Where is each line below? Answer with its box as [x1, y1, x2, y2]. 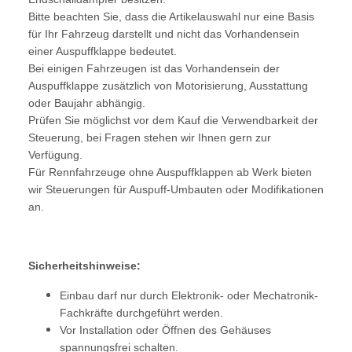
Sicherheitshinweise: [28, 259, 141, 273]
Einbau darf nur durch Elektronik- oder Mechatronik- [60, 289, 318, 302]
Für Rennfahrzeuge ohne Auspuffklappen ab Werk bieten [28, 166, 312, 179]
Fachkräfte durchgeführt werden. [60, 306, 223, 320]
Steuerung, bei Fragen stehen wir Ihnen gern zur [28, 131, 271, 145]
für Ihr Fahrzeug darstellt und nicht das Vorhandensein [28, 27, 299, 41]
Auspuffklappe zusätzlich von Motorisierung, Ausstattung [28, 79, 308, 93]
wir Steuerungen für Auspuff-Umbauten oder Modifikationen [28, 183, 324, 196]
